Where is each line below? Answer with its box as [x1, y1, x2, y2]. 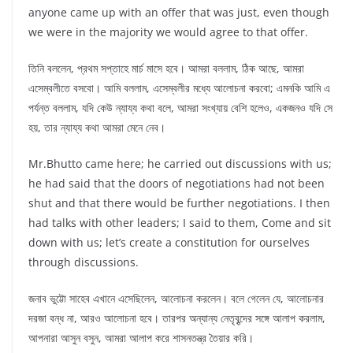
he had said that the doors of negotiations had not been [28, 176, 325, 191]
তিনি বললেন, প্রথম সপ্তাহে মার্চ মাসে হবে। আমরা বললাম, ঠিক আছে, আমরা [28, 61, 304, 76]
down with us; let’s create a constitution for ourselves [28, 235, 310, 251]
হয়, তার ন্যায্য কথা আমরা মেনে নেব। [28, 120, 165, 136]
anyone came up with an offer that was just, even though [28, 5, 329, 20]
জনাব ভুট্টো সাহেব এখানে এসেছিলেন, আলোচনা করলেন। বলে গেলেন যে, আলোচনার [28, 291, 324, 307]
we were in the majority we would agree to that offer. [28, 24, 308, 40]
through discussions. [28, 255, 139, 270]
